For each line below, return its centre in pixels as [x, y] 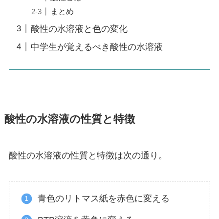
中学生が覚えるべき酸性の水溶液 [97, 47]
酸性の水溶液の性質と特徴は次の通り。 [88, 156]
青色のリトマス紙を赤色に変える [104, 199]
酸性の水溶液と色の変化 [79, 29]
